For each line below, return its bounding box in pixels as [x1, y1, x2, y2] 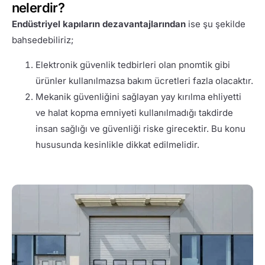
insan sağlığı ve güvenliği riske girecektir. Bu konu [35, 122, 245, 134]
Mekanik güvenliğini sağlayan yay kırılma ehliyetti [35, 91, 241, 102]
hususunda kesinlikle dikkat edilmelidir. [35, 138, 199, 150]
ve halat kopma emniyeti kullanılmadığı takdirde [35, 106, 233, 118]
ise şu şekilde [185, 18, 245, 30]
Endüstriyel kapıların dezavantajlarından [11, 18, 186, 30]
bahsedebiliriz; [11, 34, 74, 46]
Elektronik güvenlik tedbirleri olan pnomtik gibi [35, 59, 230, 70]
